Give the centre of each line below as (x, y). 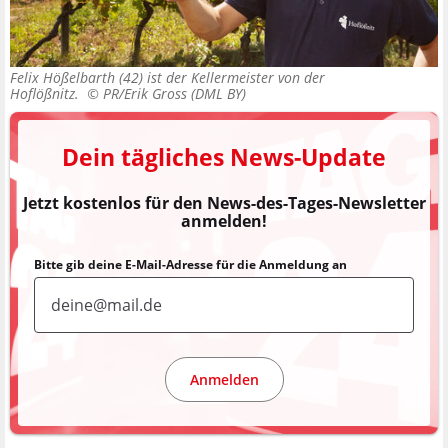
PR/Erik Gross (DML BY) (174, 94)
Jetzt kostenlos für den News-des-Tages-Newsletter (224, 203)
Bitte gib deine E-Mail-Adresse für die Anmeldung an (190, 265)
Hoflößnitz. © (56, 94)
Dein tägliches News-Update (224, 157)
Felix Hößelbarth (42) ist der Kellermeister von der (167, 78)
